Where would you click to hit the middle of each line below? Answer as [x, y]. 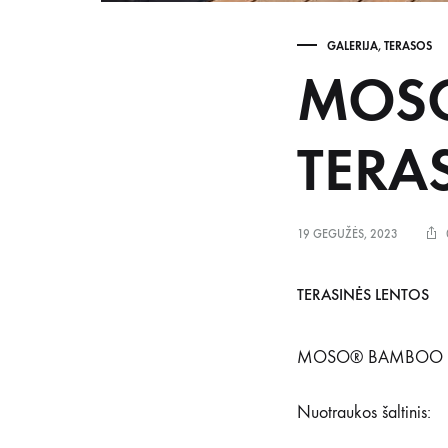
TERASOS [408, 46]
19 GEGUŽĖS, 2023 [347, 234]
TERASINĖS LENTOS [363, 294]
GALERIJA [352, 46]
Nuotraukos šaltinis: [364, 413]
